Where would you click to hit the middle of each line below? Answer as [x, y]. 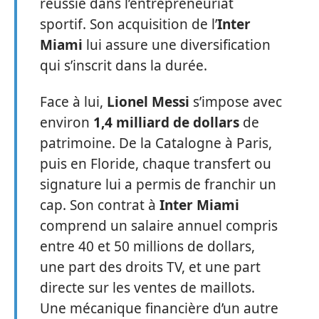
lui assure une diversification [177, 45]
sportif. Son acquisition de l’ [129, 24]
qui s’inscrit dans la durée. [124, 65]
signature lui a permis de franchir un [158, 185]
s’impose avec [236, 102]
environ [67, 123]
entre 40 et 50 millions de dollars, [147, 247]
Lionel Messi [148, 102]
